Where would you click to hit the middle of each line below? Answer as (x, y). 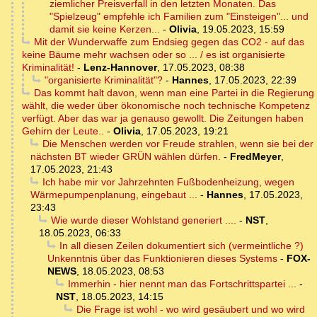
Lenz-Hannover (120, 68)
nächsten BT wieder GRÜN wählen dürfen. (126, 157)
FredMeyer (255, 157)
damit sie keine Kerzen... (105, 29)
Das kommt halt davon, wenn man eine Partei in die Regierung (174, 93)
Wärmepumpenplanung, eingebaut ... (114, 195)
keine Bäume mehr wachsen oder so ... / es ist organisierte (154, 55)
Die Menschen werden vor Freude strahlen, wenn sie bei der (178, 144)
